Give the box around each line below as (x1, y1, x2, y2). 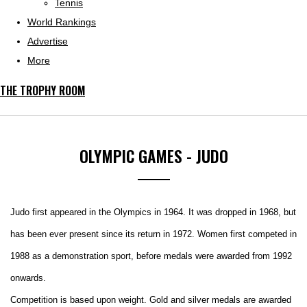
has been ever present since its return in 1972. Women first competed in (10, 229, 297, 239)
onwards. (10, 273, 46, 283)
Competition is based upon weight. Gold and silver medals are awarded (10, 295, 291, 305)
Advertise (27, 36, 68, 47)
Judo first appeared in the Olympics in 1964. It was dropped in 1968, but (10, 207, 296, 217)
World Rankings (27, 16, 96, 27)
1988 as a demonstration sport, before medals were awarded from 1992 (10, 251, 292, 261)
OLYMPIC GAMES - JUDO (79, 144, 228, 168)
